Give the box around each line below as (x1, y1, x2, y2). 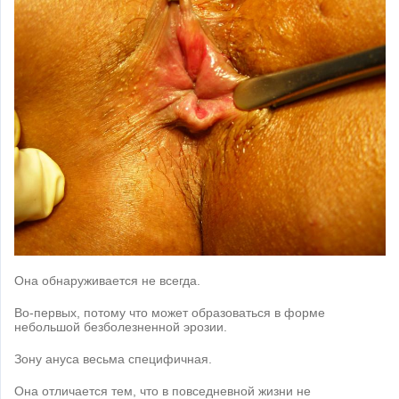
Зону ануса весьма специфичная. (14, 352, 212, 367)
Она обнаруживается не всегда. (14, 273, 200, 289)
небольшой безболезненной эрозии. (14, 320, 227, 335)
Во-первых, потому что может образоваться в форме (14, 305, 325, 321)
